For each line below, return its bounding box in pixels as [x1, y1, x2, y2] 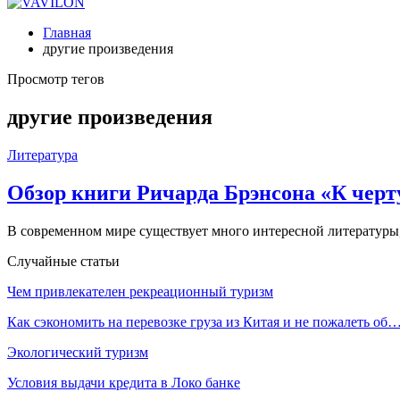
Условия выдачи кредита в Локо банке [7, 374, 240, 390]
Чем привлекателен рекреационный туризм [7, 283, 273, 299]
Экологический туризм [7, 344, 148, 360]
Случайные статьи [7, 253, 120, 269]
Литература [7, 146, 78, 162]
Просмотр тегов [7, 71, 104, 87]
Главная [43, 25, 91, 40]
